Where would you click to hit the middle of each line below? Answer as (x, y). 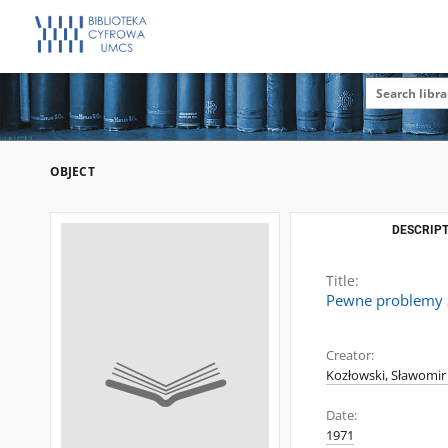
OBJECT (72, 171)
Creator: (350, 355)
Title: (342, 280)
